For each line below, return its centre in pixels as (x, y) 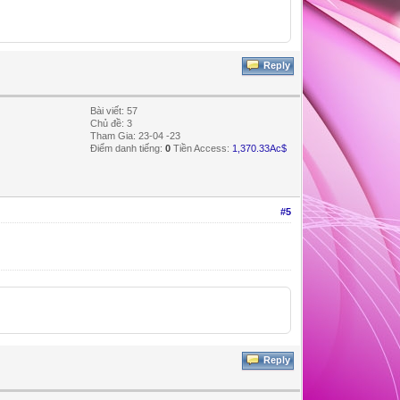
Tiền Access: (202, 148)
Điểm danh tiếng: (128, 148)
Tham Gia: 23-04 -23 (136, 135)
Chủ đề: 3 (112, 123)
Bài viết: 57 (114, 110)
